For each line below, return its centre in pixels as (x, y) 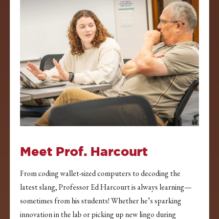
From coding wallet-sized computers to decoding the (100, 173)
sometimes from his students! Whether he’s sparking (101, 200)
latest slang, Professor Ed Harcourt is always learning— (106, 187)
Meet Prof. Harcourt (84, 151)
